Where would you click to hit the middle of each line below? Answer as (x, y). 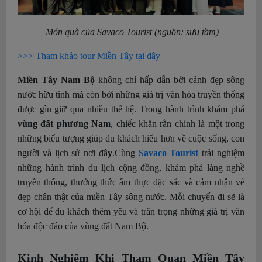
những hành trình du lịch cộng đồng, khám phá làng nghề (131, 168)
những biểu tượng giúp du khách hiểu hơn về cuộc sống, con (131, 139)
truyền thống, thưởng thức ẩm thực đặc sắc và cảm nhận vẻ (131, 182)
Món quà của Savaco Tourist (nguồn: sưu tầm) (131, 32)
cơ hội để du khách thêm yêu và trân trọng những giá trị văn (131, 212)
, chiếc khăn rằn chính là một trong (178, 124)
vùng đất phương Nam (64, 124)
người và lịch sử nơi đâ (63, 153)
